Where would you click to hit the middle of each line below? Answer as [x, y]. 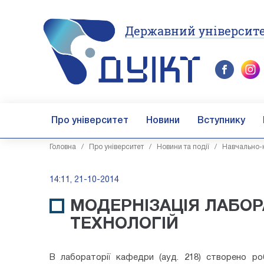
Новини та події [183, 147]
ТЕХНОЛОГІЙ [124, 225]
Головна [63, 147]
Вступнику [221, 121]
